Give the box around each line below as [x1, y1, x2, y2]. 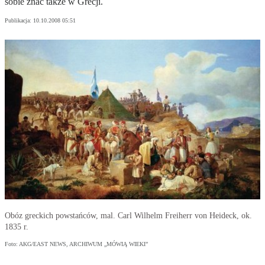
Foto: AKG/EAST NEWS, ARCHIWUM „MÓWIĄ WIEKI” [5, 241, 148, 248]
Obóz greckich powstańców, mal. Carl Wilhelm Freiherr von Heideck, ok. [5, 211, 252, 221]
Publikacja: [5, 17, 33, 24]
